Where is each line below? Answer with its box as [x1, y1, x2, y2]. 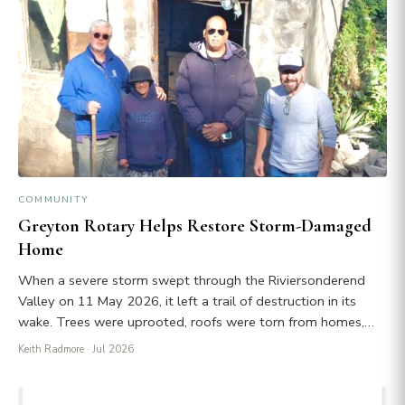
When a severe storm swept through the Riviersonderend [18, 270, 365, 289]
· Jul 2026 [84, 342, 134, 356]
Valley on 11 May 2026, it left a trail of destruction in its [18, 291, 356, 310]
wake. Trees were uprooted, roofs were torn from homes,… [18, 312, 374, 331]
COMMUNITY [18, 192, 89, 206]
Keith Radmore [18, 342, 84, 356]
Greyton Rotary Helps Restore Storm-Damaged [18, 214, 372, 237]
